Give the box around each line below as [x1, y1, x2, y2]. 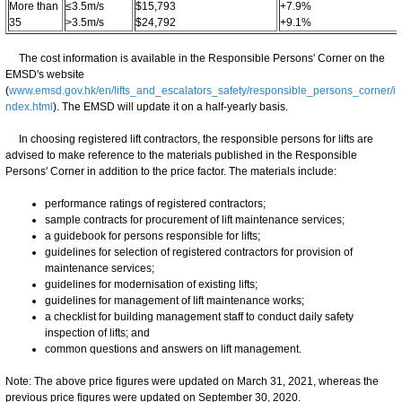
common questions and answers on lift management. [45, 342, 301, 355]
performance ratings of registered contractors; [45, 197, 266, 210]
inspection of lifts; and [45, 326, 150, 339]
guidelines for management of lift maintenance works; [45, 293, 304, 307]
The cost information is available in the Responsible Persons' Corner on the [5, 51, 385, 65]
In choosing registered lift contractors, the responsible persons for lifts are [5, 132, 373, 145]
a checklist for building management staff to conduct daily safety [45, 310, 354, 323]
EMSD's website [5, 67, 84, 81]
